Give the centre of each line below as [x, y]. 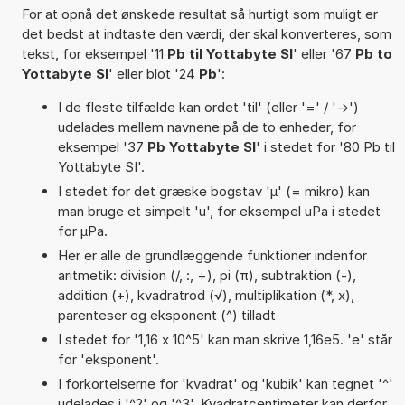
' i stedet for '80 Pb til [325, 146]
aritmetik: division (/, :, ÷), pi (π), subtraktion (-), [207, 275]
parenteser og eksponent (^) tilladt [166, 315]
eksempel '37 [102, 146]
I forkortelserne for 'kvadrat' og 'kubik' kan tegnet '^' [225, 383]
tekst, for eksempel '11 [94, 53]
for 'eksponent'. [108, 359]
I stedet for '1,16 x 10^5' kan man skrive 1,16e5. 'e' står [225, 339]
